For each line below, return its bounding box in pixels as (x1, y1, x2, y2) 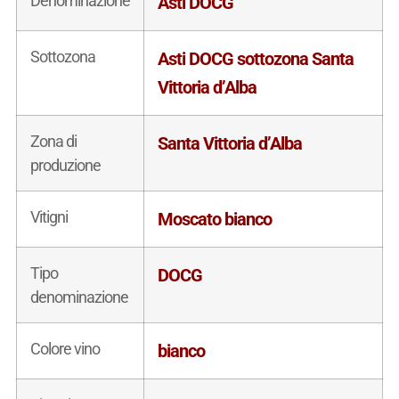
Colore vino (29, 338, 100, 358)
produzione (29, 155, 101, 175)
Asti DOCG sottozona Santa (157, 47, 354, 69)
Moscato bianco (157, 208, 272, 230)
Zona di (29, 131, 77, 151)
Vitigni (29, 207, 68, 226)
